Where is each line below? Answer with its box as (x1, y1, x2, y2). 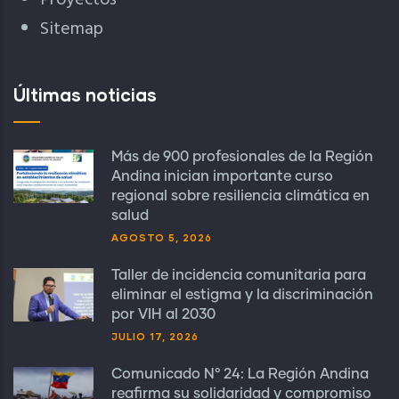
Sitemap (40, 15, 103, 44)
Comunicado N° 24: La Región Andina (111, 367, 369, 381)
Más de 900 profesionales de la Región (111, 150, 373, 164)
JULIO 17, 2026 (111, 330, 199, 342)
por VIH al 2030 (111, 307, 216, 322)
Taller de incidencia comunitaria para (111, 268, 366, 282)
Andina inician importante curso (111, 169, 333, 183)
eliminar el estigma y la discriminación (111, 288, 373, 302)
